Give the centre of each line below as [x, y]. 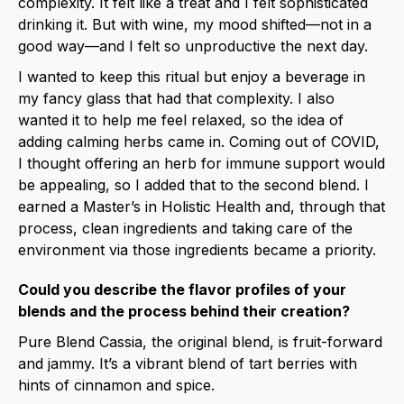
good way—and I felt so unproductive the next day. [193, 46]
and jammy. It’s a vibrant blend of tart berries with [188, 364]
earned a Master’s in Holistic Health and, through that [202, 207]
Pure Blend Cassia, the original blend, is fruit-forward [200, 342]
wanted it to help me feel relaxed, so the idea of [181, 120]
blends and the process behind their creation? [184, 312]
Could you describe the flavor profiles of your [182, 290]
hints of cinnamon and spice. [116, 386]
